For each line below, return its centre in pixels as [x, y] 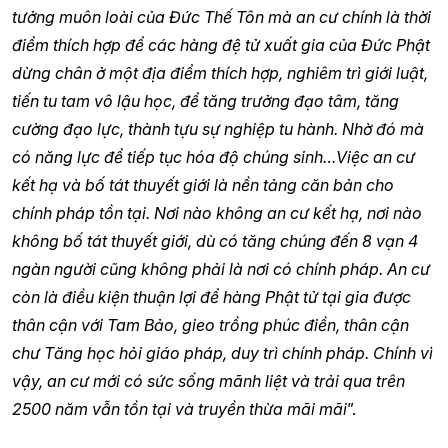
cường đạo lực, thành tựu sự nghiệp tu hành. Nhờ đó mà [218, 128]
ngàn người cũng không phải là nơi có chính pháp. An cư [221, 268]
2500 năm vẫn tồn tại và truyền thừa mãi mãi [179, 408]
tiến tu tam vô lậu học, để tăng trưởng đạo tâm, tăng [205, 100]
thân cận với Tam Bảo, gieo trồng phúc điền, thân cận [210, 324]
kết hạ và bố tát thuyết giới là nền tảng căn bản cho [203, 184]
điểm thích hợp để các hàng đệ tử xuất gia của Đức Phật [221, 44]
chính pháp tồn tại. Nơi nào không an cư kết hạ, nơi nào [217, 212]
